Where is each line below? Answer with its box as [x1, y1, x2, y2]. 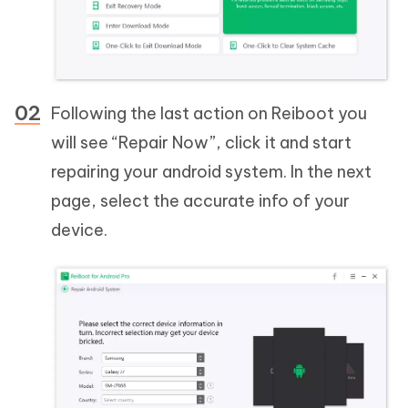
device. [51, 219, 107, 240]
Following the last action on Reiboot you [51, 102, 367, 124]
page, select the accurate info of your [51, 189, 350, 211]
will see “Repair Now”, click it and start [51, 131, 352, 153]
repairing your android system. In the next [51, 160, 372, 182]
